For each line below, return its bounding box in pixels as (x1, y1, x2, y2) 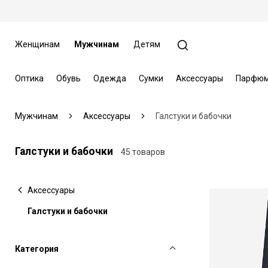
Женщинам (14, 39, 60, 49)
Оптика (14, 73, 44, 83)
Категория (14, 243, 59, 254)
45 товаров (121, 147, 165, 157)
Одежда (93, 73, 126, 83)
